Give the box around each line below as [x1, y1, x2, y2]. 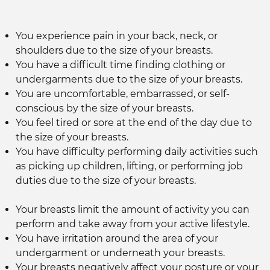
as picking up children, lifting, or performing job [15, 160, 243, 172]
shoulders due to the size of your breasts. [15, 45, 213, 57]
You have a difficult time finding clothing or [15, 59, 225, 71]
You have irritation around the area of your [15, 233, 218, 245]
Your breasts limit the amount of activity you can [15, 204, 250, 216]
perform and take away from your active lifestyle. [15, 218, 250, 230]
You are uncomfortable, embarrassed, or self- [15, 88, 230, 100]
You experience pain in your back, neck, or [15, 30, 218, 42]
